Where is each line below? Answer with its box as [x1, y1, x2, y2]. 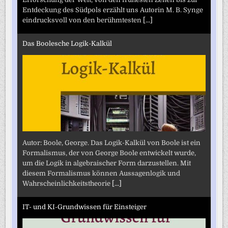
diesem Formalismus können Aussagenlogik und [22, 169, 181, 177]
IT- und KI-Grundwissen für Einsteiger [22, 203, 147, 211]
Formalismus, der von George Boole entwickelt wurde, [22, 149, 196, 157]
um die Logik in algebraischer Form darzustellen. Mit [22, 159, 191, 167]
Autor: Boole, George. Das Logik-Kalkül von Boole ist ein [22, 138, 201, 147]
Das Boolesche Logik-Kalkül [22, 40, 112, 48]
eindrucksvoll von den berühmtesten [22, 16, 144, 24]
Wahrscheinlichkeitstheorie [22, 179, 112, 187]
